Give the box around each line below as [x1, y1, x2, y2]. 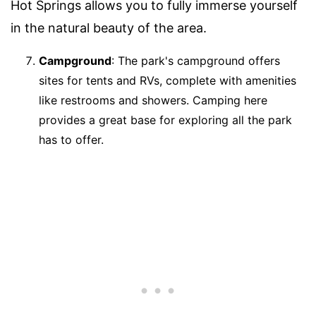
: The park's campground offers [111, 54, 280, 68]
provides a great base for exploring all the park [39, 113, 292, 128]
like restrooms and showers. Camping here [39, 93, 267, 108]
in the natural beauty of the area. [11, 20, 207, 36]
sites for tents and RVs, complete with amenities [39, 73, 296, 88]
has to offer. [39, 133, 104, 147]
